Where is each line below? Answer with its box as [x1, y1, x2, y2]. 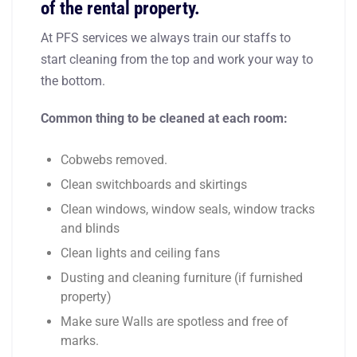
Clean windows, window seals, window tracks [61, 201, 315, 217]
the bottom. [41, 73, 105, 88]
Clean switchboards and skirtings [61, 176, 247, 192]
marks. [61, 332, 99, 348]
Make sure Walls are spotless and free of [61, 313, 288, 329]
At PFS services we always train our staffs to [41, 29, 291, 45]
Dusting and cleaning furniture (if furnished [61, 269, 303, 285]
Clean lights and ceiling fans [61, 245, 220, 261]
